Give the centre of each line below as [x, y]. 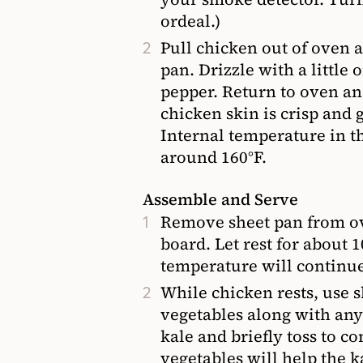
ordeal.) [190, 21]
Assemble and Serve [220, 199]
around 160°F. [214, 157]
